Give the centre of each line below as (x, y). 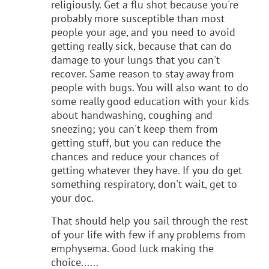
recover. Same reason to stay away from (143, 73)
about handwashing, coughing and (132, 115)
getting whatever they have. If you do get (147, 170)
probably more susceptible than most (138, 18)
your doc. (72, 198)
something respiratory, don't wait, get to (144, 184)
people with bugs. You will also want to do (150, 87)
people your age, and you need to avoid (143, 32)
